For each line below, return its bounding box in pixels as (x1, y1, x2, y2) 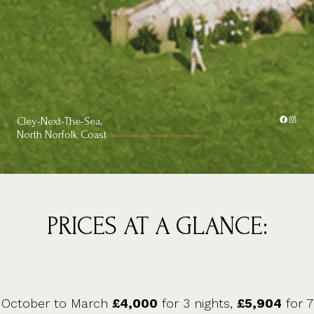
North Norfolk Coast (17, 128, 107, 142)
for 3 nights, (157, 296, 237, 311)
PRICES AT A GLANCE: (46, 212, 268, 241)
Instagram (287, 113, 297, 124)
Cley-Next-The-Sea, (17, 115, 102, 128)
